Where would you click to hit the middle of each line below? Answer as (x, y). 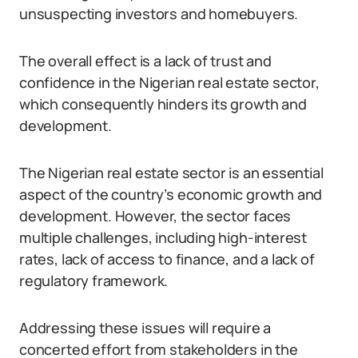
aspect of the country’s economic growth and (171, 194)
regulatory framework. (94, 280)
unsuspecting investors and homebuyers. (159, 14)
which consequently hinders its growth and (163, 104)
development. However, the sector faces (155, 216)
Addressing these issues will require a (145, 328)
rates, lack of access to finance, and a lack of (167, 259)
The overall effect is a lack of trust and (145, 61)
